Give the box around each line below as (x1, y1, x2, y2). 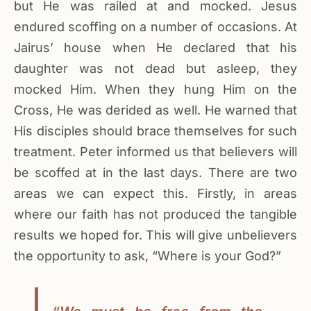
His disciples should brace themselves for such (14, 124, 297, 139)
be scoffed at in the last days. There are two (14, 165, 297, 180)
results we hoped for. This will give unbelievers (14, 228, 297, 243)
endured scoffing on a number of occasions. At (14, 19, 297, 35)
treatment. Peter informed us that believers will (14, 144, 297, 160)
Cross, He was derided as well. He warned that (14, 103, 297, 118)
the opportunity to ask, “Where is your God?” (14, 249, 281, 264)
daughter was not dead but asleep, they (14, 61, 297, 76)
